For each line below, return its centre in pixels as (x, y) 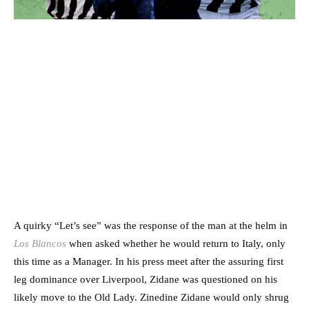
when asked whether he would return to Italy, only (176, 244)
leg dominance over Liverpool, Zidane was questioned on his (146, 280)
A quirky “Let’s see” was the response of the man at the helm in (151, 226)
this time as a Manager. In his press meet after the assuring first (149, 262)
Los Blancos (40, 244)
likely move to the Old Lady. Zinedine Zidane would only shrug (151, 298)
